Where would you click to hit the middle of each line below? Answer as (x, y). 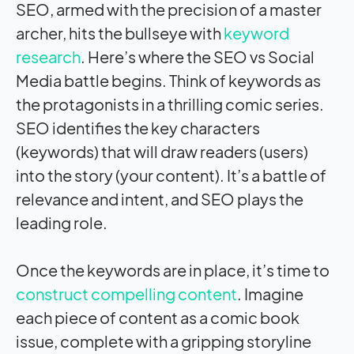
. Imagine (270, 293)
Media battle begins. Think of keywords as (168, 80)
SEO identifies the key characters (138, 127)
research (48, 56)
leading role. (62, 222)
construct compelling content (126, 293)
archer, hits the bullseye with (120, 32)
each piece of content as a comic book (158, 317)
